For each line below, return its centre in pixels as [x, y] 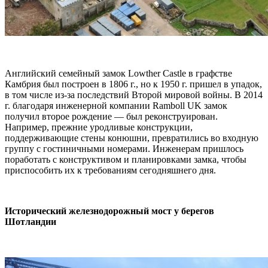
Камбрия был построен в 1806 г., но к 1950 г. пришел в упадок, [133, 84]
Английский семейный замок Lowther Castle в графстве [118, 73]
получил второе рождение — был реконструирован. [111, 116]
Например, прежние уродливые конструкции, [99, 127]
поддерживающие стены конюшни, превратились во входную [132, 138]
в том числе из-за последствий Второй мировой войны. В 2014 [134, 95]
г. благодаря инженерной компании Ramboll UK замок [116, 106]
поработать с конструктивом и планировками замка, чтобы [126, 159]
